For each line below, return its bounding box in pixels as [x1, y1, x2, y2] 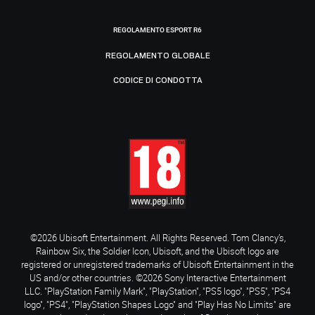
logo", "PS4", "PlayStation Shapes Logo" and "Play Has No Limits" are [24, 297, 291, 311]
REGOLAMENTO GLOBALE [105, 51, 210, 61]
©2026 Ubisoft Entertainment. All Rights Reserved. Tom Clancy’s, [30, 231, 285, 244]
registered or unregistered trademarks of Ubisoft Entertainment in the [21, 257, 294, 271]
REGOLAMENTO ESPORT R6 [113, 25, 202, 34]
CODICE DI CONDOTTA [112, 75, 202, 86]
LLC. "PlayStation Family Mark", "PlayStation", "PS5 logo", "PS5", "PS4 [25, 284, 290, 297]
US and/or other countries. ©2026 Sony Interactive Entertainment [29, 271, 286, 284]
